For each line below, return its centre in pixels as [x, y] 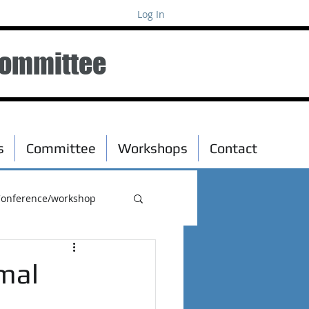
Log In [151, 14]
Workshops [152, 148]
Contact [233, 148]
